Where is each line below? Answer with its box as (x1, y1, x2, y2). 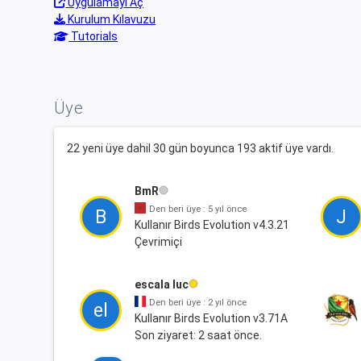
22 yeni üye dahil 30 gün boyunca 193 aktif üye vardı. (67, 142, 334, 155)
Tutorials (68, 29, 118, 43)
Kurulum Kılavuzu (65, 12, 156, 26)
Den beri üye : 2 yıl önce (149, 297, 247, 308)
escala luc (135, 278, 189, 291)
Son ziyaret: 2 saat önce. (135, 329, 263, 342)
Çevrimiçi (135, 235, 183, 248)
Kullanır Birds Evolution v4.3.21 (135, 218, 290, 231)
